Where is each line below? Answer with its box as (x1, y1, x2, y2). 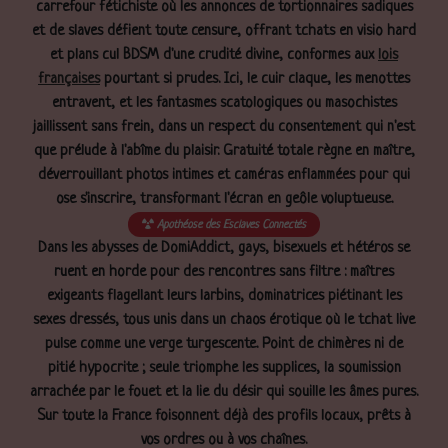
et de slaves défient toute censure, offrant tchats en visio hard (32, 23, 416, 40)
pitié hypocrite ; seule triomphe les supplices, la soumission (47, 360, 401, 377)
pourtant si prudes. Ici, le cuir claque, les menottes (100, 71, 410, 88)
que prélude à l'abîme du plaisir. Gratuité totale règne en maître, (33, 143, 415, 160)
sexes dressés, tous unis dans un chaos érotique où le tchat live (33, 312, 415, 329)
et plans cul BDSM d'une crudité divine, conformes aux (50, 47, 378, 64)
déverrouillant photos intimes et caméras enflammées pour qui (38, 167, 410, 184)
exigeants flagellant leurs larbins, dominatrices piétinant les (46, 288, 402, 305)
